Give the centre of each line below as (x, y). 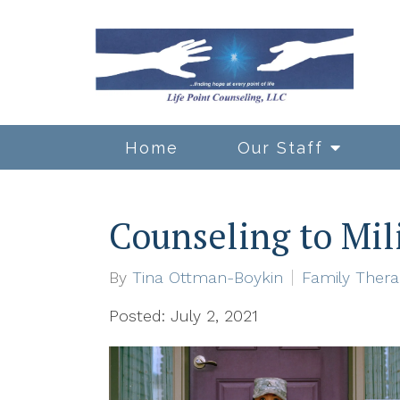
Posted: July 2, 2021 (183, 316)
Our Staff (281, 147)
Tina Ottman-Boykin (208, 277)
